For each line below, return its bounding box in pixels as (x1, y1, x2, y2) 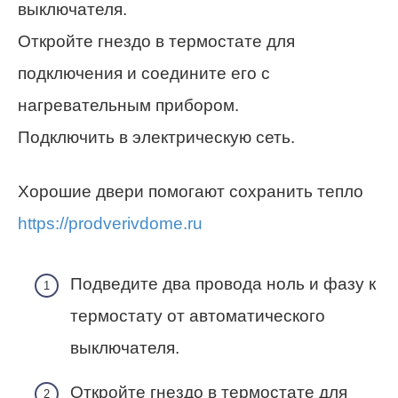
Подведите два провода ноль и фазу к (70, 275, 376, 294)
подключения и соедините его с (18, 64, 270, 84)
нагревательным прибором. (18, 96, 239, 115)
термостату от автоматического (70, 306, 325, 326)
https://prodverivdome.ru (18, 214, 203, 234)
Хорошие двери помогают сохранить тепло (18, 182, 363, 202)
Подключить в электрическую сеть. (18, 128, 295, 147)
